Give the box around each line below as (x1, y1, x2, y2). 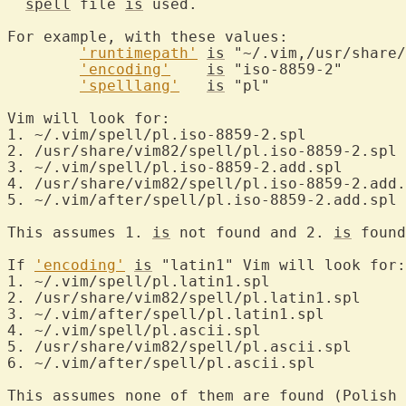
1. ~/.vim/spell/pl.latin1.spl (7, 273, 270, 290)
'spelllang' (80, 77, 179, 94)
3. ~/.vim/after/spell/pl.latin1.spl (7, 305, 324, 323)
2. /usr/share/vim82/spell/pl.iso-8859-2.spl (7, 142, 397, 159)
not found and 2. (170, 224, 333, 241)
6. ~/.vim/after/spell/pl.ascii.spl (7, 354, 315, 372)
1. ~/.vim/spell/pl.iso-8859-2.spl (7, 126, 306, 143)
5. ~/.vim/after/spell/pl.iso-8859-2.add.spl (7, 191, 397, 208)
